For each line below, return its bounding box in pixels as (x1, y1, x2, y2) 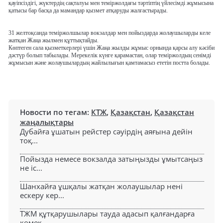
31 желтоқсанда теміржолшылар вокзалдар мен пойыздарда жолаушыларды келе (8, 29, 211, 37)
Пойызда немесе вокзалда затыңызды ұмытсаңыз (20, 154, 203, 164)
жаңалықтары (20, 117, 74, 127)
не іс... (20, 163, 42, 173)
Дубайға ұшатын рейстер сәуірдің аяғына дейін (20, 126, 193, 137)
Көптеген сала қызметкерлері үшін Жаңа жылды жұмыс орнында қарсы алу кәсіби (8, 44, 215, 52)
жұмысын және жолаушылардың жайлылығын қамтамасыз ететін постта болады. (8, 59, 210, 67)
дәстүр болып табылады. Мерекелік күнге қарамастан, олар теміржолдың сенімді (8, 52, 211, 59)
